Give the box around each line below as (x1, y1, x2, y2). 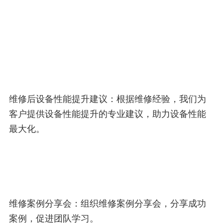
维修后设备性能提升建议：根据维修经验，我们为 (9, 94, 206, 104)
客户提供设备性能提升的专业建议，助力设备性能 (9, 109, 206, 119)
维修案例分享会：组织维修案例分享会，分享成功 (9, 198, 206, 209)
